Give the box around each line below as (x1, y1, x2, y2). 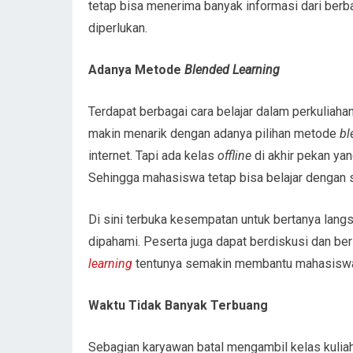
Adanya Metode (88, 61, 184, 77)
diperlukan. (88, 20, 147, 35)
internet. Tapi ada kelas (88, 147, 217, 163)
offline (217, 147, 251, 163)
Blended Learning (184, 61, 280, 77)
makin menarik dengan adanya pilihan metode (88, 125, 340, 141)
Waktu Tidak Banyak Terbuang (88, 297, 268, 313)
